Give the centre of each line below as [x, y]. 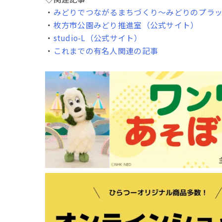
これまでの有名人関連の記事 [106, 51]
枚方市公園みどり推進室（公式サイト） [126, 25]
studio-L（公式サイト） [98, 38]
